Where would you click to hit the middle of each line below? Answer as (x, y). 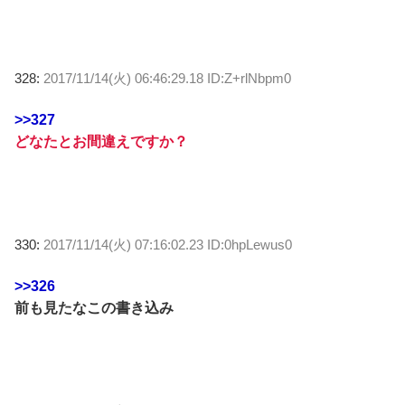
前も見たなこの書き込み (94, 308)
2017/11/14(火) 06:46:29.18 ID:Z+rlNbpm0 (167, 79)
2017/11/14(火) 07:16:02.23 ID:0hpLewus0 (168, 245)
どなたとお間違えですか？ (101, 142)
